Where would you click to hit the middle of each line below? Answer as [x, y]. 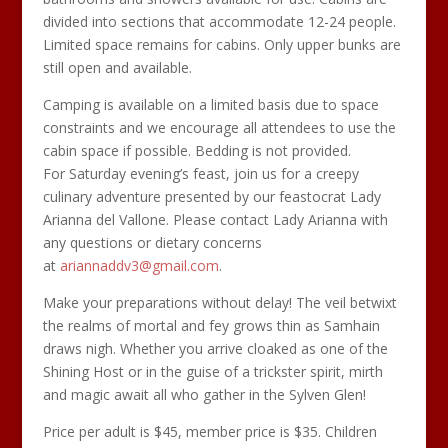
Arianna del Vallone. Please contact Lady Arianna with [215, 219]
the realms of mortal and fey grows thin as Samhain [211, 325]
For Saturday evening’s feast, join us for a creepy [200, 173]
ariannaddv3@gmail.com [139, 265]
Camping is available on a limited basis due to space [210, 104]
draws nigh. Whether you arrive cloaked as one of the [215, 348]
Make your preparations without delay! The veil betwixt [219, 302]
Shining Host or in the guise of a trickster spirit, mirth [212, 371]
